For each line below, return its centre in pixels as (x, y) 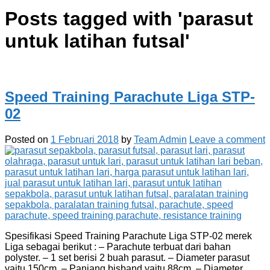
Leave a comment (227, 139)
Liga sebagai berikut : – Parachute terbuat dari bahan (118, 246)
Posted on (28, 139)
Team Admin (160, 139)
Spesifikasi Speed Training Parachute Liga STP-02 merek (128, 236)
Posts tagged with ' (94, 19)
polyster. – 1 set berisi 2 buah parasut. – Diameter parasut (127, 257)
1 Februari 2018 (85, 139)
